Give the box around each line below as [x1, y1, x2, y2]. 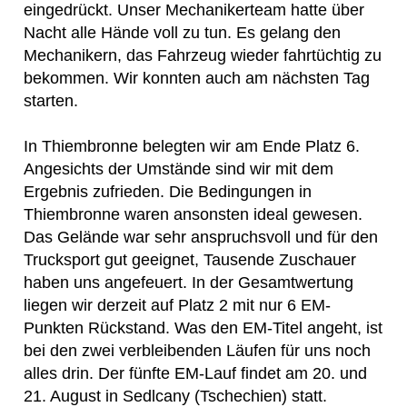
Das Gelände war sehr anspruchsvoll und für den [24, 227, 378, 246]
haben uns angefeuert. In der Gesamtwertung [24, 273, 353, 292]
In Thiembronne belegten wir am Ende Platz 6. [24, 136, 360, 155]
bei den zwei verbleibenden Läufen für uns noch [24, 341, 371, 360]
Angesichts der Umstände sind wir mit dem [24, 159, 333, 178]
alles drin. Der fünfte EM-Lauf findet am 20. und [24, 363, 367, 382]
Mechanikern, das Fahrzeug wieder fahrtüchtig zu [24, 45, 382, 65]
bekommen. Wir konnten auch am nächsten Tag [24, 68, 370, 87]
